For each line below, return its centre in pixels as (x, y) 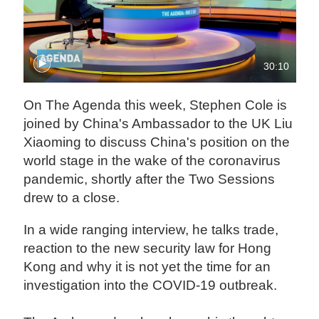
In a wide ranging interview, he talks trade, (151, 230)
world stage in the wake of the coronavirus (152, 161)
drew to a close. (72, 198)
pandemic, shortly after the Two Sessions (150, 179)
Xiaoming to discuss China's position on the (157, 142)
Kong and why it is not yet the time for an (147, 267)
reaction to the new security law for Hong (148, 249)
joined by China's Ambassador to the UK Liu (158, 124)
